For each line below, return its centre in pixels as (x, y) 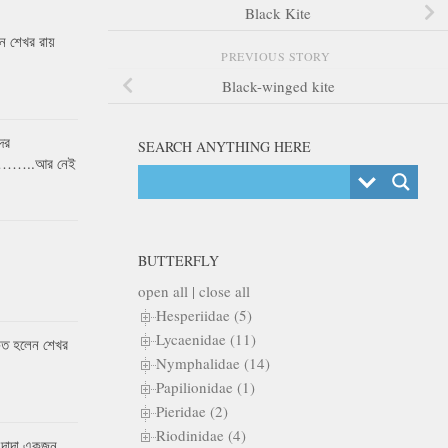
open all (163, 290)
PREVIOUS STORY (278, 55)
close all (224, 290)
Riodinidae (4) (201, 434)
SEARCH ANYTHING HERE (224, 146)
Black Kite (278, 12)
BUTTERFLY (178, 260)
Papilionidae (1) (205, 386)
